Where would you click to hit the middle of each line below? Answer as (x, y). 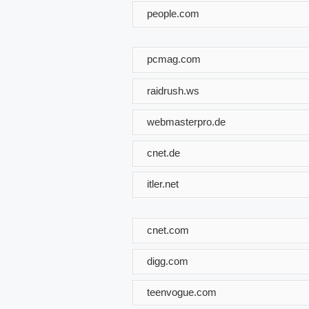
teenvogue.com (182, 292)
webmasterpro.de (186, 121)
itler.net (163, 183)
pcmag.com (174, 59)
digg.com (168, 261)
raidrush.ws (173, 90)
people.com (173, 13)
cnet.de (163, 152)
